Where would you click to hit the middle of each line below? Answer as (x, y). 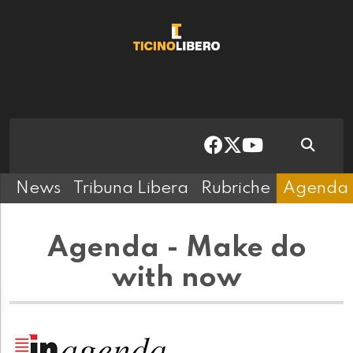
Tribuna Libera (131, 189)
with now (176, 279)
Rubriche (236, 189)
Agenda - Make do (176, 249)
